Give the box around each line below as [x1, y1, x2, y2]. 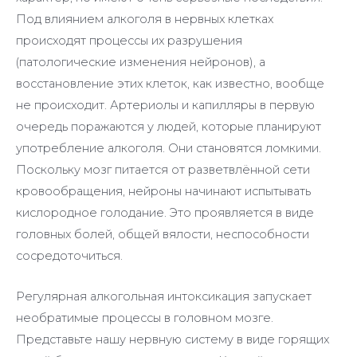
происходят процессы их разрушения [16, 33, 242, 49]
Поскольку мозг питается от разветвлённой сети [16, 163, 310, 178]
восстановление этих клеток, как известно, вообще [16, 76, 324, 92]
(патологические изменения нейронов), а [16, 55, 265, 70]
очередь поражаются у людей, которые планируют [16, 120, 321, 135]
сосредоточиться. [16, 249, 123, 264]
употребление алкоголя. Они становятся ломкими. [16, 141, 321, 156]
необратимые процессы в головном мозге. [16, 310, 273, 325]
